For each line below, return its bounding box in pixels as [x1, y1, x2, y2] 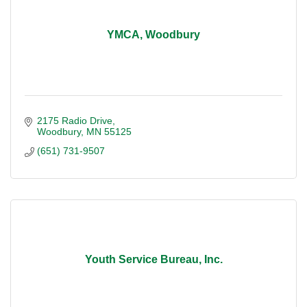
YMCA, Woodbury [107, 29, 200, 41]
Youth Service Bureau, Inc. [84, 254, 223, 266]
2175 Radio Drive [36, 114, 112, 126]
